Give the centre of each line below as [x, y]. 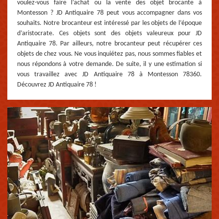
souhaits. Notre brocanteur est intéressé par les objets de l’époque [109, 23]
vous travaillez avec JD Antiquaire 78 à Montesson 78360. [109, 75]
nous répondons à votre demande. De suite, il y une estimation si [109, 65]
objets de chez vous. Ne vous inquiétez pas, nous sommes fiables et [109, 54]
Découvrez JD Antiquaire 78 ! [57, 85]
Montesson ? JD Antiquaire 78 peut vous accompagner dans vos [109, 13]
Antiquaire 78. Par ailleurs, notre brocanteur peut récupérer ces [109, 44]
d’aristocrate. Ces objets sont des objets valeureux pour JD [109, 34]
